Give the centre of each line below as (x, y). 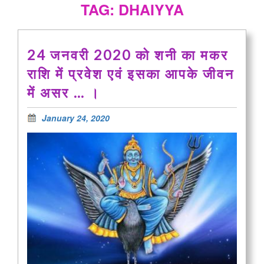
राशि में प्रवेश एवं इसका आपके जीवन (131, 73)
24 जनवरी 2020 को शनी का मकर (128, 55)
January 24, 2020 (76, 118)
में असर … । (66, 92)
